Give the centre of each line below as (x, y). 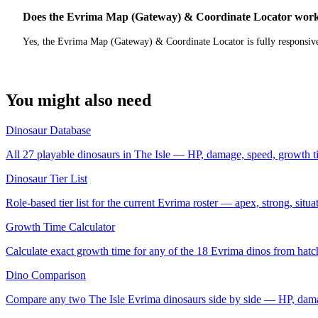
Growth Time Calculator (60, 227)
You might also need (78, 100)
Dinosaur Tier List (46, 179)
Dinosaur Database (48, 131)
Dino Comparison (46, 275)
